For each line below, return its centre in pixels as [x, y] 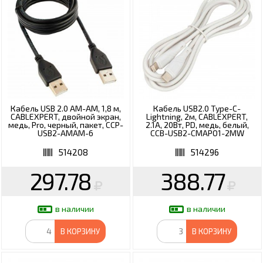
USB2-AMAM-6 [66, 133]
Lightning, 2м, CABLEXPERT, [197, 116]
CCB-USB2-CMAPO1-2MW [197, 133]
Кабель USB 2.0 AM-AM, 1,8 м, [65, 108]
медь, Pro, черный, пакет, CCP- [65, 124]
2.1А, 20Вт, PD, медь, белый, [197, 124]
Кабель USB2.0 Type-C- [197, 108]
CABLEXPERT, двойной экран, [65, 116]
